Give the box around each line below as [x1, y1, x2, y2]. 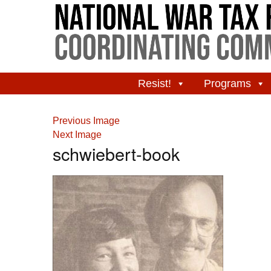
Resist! [137, 77, 171, 90]
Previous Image [53, 116, 120, 126]
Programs [203, 77, 251, 90]
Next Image [53, 129, 102, 140]
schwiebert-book [53, 141, 180, 166]
